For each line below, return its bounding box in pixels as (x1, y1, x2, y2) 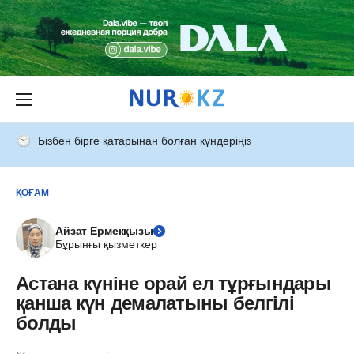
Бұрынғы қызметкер (55, 238, 157, 250)
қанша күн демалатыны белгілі (16, 292, 294, 314)
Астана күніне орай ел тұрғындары (16, 273, 331, 294)
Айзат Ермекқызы (55, 224, 153, 237)
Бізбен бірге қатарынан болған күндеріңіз (38, 134, 251, 147)
